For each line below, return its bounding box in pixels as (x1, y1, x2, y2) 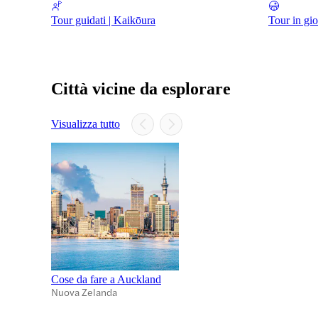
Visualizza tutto (51, 117, 120, 130)
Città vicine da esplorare (51, 79, 231, 98)
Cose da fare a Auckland (51, 273, 161, 285)
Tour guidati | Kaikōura (51, 14, 155, 26)
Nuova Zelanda (51, 284, 117, 299)
